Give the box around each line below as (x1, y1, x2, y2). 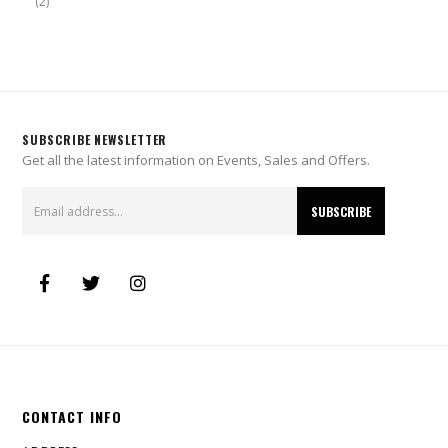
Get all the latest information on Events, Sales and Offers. (22, 150, 371, 169)
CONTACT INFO (22, 406, 123, 428)
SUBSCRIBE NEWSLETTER (22, 130, 168, 148)
